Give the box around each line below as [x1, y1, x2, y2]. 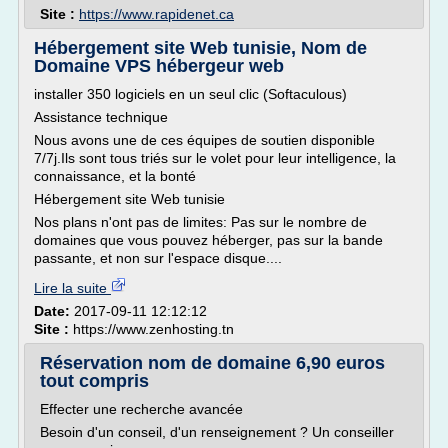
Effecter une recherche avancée [40, 401, 243, 417]
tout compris [40, 371, 149, 391]
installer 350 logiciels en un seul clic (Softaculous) [34, 86, 347, 102]
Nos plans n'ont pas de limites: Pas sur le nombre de [34, 214, 367, 230]
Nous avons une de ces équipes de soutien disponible [34, 132, 375, 148]
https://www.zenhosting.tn [73, 321, 234, 337]
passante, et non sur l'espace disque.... [34, 250, 282, 266]
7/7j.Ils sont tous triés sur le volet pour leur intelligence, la [34, 150, 396, 166]
